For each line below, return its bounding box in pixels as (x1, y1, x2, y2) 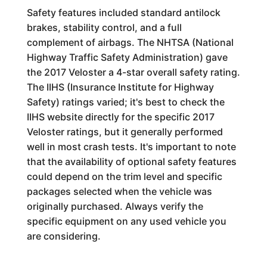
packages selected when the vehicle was (26, 185, 212, 197)
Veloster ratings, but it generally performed (26, 125, 223, 138)
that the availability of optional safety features (26, 155, 237, 167)
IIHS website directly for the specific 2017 (26, 110, 215, 123)
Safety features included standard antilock (26, 6, 221, 18)
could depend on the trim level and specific (26, 170, 222, 182)
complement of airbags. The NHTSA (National (26, 36, 234, 48)
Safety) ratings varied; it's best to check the (26, 95, 225, 108)
